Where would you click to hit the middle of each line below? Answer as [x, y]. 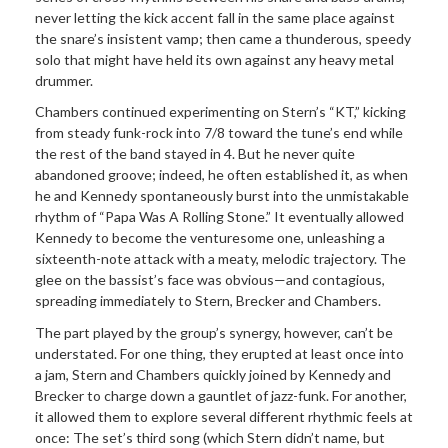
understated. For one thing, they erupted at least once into [219, 353]
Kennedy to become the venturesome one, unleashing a [210, 238]
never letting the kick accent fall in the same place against [215, 17]
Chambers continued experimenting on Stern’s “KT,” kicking [220, 112]
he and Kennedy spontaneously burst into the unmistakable [222, 196]
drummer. [64, 80]
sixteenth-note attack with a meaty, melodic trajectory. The [220, 259]
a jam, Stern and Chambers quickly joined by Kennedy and [213, 374]
